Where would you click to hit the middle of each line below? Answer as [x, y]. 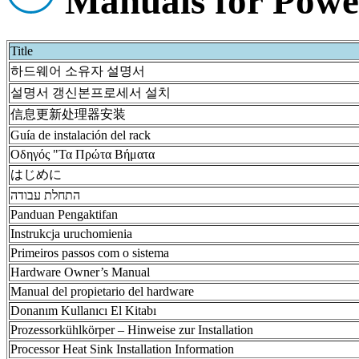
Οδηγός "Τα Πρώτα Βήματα [83, 154]
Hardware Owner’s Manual [80, 272]
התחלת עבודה [45, 195]
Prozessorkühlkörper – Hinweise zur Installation [132, 329]
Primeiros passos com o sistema [90, 252]
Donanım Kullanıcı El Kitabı [83, 310]
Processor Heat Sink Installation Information [122, 349]
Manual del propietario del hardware [102, 291]
